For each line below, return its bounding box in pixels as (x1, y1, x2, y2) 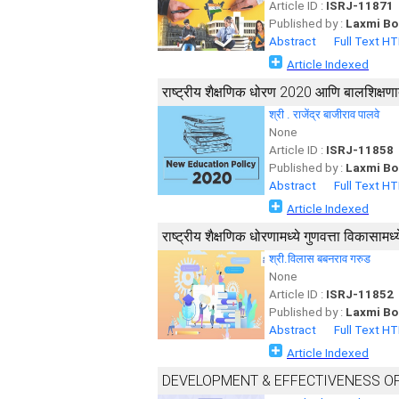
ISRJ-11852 (326, 288, 394, 301)
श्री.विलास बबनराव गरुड (269, 252, 370, 265)
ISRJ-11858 (326, 143, 394, 157)
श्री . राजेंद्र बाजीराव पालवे (269, 108, 379, 121)
